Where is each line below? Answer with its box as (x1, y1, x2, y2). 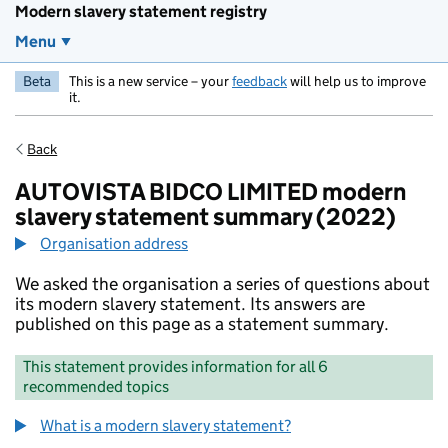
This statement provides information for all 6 (23, 357, 328, 376)
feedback (232, 72, 287, 90)
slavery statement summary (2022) (15, 202, 396, 231)
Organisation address (40, 234, 188, 253)
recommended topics (23, 377, 169, 396)
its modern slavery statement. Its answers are (15, 293, 365, 315)
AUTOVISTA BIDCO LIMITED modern (15, 177, 406, 206)
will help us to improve (287, 72, 426, 90)
